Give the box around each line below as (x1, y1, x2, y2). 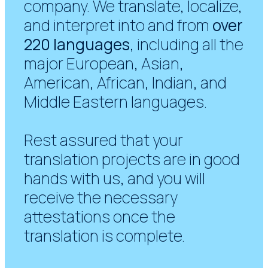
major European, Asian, (24, 53, 184, 75)
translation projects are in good (24, 148, 240, 170)
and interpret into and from (24, 14, 213, 36)
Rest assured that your (24, 129, 184, 151)
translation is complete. (24, 225, 185, 247)
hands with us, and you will (24, 167, 206, 190)
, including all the (130, 33, 244, 56)
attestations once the (24, 206, 176, 228)
